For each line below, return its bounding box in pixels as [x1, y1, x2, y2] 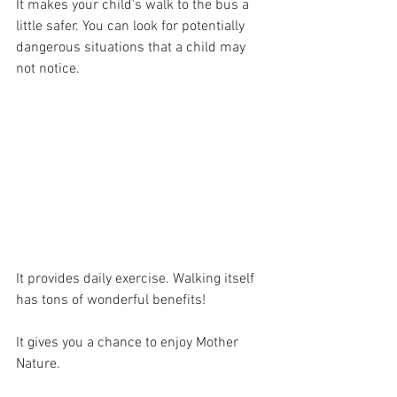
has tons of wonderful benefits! [16, 292, 206, 310]
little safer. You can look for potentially [16, 17, 248, 35]
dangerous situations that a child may [16, 38, 249, 57]
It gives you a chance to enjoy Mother [16, 334, 242, 353]
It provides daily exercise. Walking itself [16, 270, 258, 289]
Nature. [16, 355, 64, 374]
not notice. [16, 59, 80, 78]
